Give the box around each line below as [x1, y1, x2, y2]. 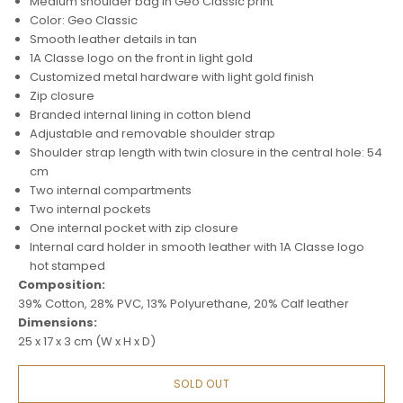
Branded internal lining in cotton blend [30, 106, 251, 123]
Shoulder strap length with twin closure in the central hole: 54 [30, 144, 382, 161]
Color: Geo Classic [30, 12, 138, 29]
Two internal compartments [30, 182, 192, 199]
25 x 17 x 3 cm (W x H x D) [18, 333, 156, 350]
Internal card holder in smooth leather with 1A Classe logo [30, 238, 364, 255]
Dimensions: [18, 314, 97, 331]
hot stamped [30, 257, 105, 274]
